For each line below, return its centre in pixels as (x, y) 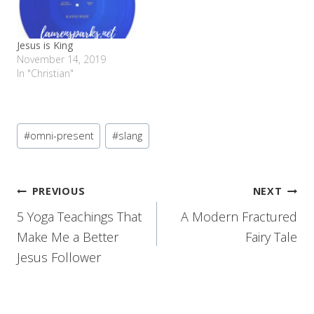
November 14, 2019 (61, 59)
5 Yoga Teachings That (79, 217)
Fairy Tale (271, 237)
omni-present (62, 136)
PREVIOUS (59, 191)
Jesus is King (45, 45)
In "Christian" (45, 73)
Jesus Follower (59, 258)
